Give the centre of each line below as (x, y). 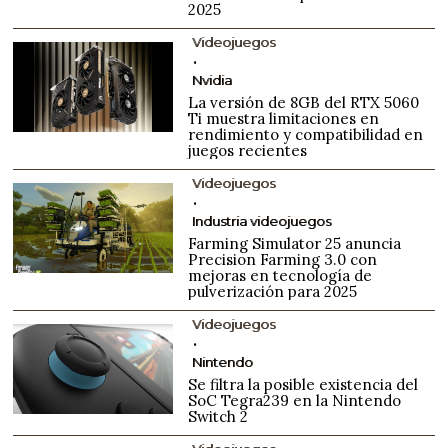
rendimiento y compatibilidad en (306, 134)
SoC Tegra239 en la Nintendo (295, 400)
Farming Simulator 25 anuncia (295, 243)
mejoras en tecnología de (280, 275)
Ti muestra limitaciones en (284, 118)
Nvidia (212, 79)
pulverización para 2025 (273, 291)
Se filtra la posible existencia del (303, 384)
